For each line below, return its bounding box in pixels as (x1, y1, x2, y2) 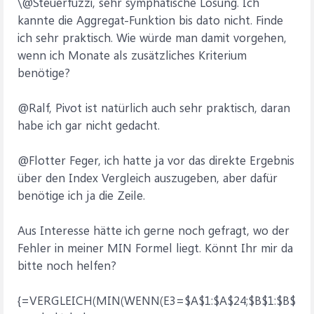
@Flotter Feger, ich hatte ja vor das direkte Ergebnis (18, 152, 294, 168)
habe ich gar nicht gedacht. (18, 117, 160, 132)
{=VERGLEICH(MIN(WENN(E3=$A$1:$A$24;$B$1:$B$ (18, 292, 296, 308)
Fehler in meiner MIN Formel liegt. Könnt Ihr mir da (18, 240, 293, 255)
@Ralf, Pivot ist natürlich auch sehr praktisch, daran (18, 100, 290, 115)
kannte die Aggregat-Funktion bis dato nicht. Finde (18, 12, 283, 27)
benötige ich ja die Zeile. (18, 187, 145, 203)
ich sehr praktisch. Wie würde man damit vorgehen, (18, 29, 287, 45)
